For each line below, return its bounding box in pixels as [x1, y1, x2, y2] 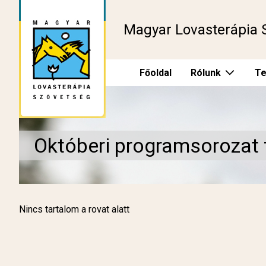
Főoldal [139, 67, 172, 78]
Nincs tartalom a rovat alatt [19, 204, 129, 215]
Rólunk [190, 67, 221, 78]
